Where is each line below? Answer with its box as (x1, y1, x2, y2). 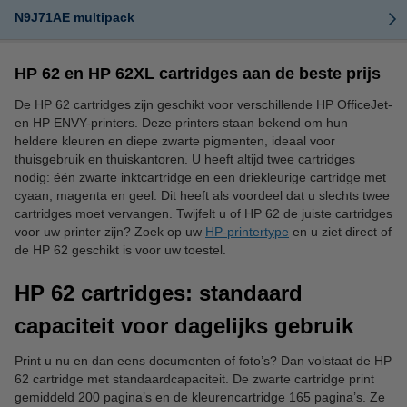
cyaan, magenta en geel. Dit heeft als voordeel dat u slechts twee (15, 187, 390, 203)
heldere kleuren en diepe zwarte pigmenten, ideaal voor (15, 133, 335, 148)
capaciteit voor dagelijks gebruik (15, 313, 353, 338)
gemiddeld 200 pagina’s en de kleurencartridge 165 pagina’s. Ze (15, 389, 385, 404)
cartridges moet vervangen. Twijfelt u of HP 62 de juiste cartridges (15, 205, 392, 221)
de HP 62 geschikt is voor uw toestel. (15, 242, 226, 257)
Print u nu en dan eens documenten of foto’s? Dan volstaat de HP (15, 352, 392, 368)
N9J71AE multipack (15, 9, 134, 25)
